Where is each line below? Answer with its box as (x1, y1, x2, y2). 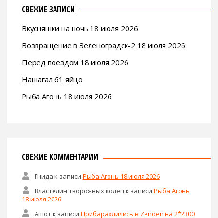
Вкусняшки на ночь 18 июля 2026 (22, 23, 138, 34)
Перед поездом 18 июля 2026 (22, 57, 128, 68)
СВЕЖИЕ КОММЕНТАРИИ (22, 151, 98, 163)
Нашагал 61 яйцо (22, 74, 83, 85)
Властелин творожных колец (34, 186, 124, 195)
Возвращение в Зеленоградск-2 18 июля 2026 (22, 40, 185, 51)
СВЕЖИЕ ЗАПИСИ (22, 4, 75, 15)
